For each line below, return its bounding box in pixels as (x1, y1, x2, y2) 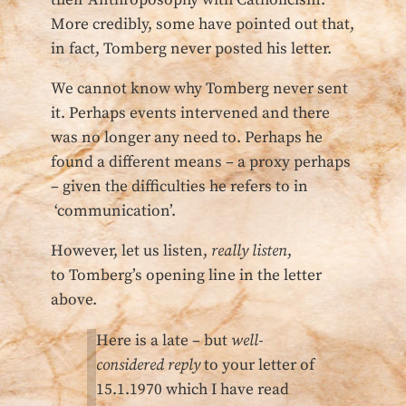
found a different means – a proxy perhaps (51, 152, 351, 173)
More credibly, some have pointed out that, (51, 14, 354, 34)
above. (51, 290, 97, 311)
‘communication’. (51, 201, 176, 222)
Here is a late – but (96, 330, 231, 351)
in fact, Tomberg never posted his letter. (51, 38, 332, 59)
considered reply (96, 354, 200, 375)
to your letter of (200, 354, 314, 375)
